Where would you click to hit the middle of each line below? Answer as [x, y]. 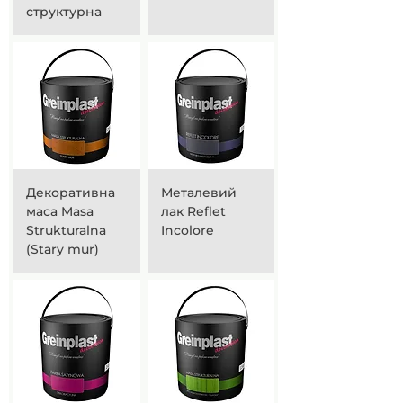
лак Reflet [193, 211]
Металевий [198, 193]
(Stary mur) [63, 249]
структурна [64, 11]
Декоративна [71, 193]
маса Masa [60, 211]
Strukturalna [66, 230]
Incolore [187, 230]
